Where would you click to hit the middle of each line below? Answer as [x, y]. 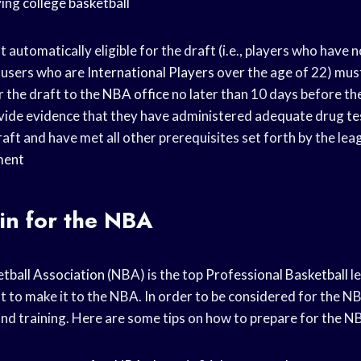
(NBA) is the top [155, 274]
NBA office [136, 93]
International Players [151, 72]
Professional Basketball [277, 274]
